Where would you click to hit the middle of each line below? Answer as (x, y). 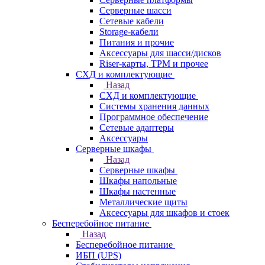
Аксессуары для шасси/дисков (160, 53)
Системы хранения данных (154, 106)
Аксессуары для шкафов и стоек (164, 213)
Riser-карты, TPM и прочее (154, 64)
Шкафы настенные (138, 191)
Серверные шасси (135, 10)
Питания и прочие (137, 42)
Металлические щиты (143, 202)
